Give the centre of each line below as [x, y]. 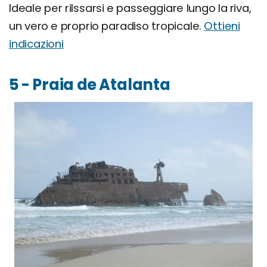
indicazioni [36, 44]
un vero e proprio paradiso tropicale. [107, 26]
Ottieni [222, 26]
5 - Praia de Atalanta [90, 84]
